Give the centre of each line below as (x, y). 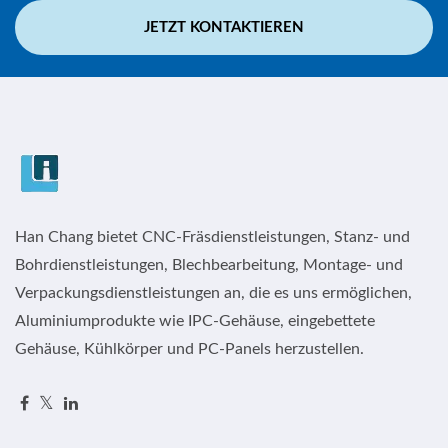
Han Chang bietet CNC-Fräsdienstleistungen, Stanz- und (212, 236)
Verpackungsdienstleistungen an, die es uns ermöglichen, (213, 292)
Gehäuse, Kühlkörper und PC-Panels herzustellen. (189, 348)
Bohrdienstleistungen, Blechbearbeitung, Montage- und (209, 264)
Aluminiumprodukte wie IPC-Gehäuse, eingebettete (195, 320)
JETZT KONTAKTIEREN (224, 27)
